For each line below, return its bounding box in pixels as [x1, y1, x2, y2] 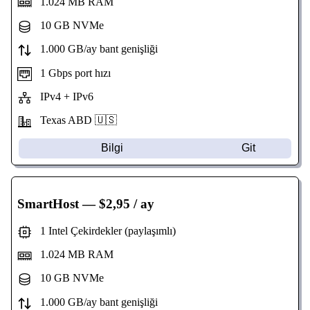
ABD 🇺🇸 [67, 114, 117, 127]
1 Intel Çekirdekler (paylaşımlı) [31, 224, 176, 237]
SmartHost [17, 196, 79, 211]
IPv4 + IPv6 [31, 91, 93, 103]
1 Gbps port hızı [31, 66, 111, 79]
